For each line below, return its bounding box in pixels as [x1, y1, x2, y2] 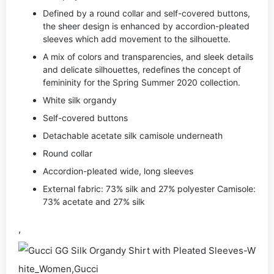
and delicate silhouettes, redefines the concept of [43, 64, 241, 75]
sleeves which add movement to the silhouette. [43, 34, 231, 44]
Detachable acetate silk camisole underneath [43, 130, 223, 141]
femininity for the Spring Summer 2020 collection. [43, 77, 240, 87]
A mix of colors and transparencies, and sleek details [43, 51, 253, 62]
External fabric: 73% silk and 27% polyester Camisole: [43, 183, 256, 194]
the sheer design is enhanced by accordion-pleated [43, 21, 250, 31]
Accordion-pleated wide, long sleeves [43, 166, 193, 176]
